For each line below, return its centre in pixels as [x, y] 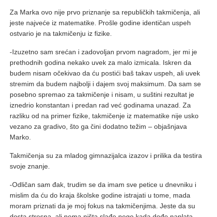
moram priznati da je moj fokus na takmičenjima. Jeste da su [102, 206]
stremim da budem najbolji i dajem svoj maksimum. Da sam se [105, 84]
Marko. [20, 137]
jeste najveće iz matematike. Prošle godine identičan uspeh [100, 23]
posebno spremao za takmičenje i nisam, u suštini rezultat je [102, 95]
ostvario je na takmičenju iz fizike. [61, 34]
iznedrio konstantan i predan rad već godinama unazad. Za [100, 105]
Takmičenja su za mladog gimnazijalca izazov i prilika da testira [106, 156]
